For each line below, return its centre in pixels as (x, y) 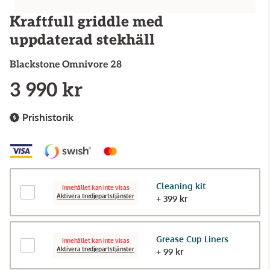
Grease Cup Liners (192, 239)
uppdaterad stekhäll (82, 40)
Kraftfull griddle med (86, 22)
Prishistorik (48, 118)
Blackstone (35, 65)
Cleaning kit (181, 186)
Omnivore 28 (92, 65)
